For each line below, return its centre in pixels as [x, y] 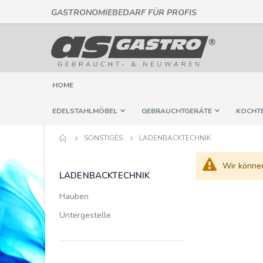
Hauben [74, 197]
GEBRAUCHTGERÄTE [177, 111]
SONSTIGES [103, 138]
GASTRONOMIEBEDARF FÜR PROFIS [124, 13]
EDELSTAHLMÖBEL [85, 111]
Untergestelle [85, 215]
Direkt [217, 12]
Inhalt [217, 40]
